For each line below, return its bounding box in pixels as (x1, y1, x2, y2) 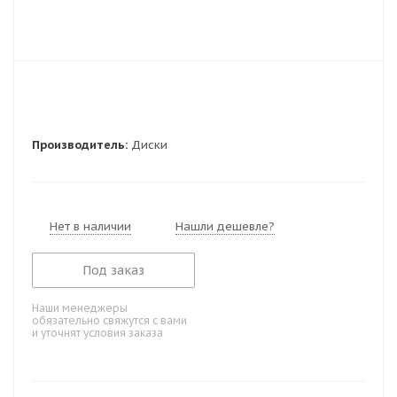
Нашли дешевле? (175, 219, 275, 234)
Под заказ (82, 262, 145, 278)
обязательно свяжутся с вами (32, 314, 187, 327)
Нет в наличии (50, 219, 131, 234)
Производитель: (32, 137, 128, 152)
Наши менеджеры (32, 301, 128, 315)
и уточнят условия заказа (32, 326, 163, 339)
